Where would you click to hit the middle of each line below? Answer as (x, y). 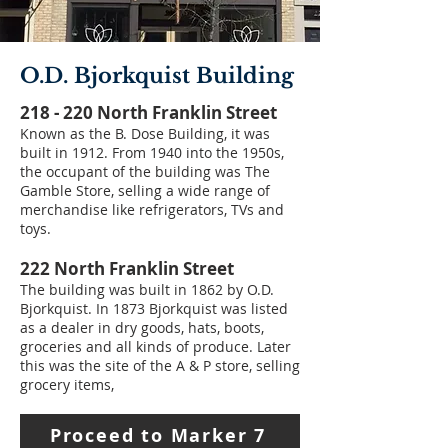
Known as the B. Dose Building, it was (145, 134)
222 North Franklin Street (127, 269)
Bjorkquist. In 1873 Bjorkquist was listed (154, 309)
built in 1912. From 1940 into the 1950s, (152, 153)
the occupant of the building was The (145, 172)
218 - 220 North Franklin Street (148, 113)
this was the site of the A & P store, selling (160, 366)
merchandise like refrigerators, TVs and (152, 210)
